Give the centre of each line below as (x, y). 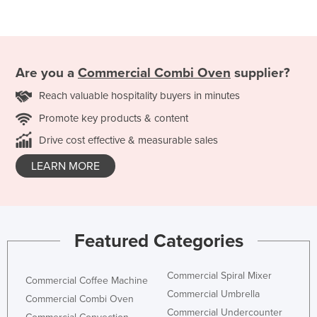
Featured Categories (158, 241)
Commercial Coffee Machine (87, 280)
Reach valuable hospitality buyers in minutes (139, 96)
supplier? (260, 73)
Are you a (47, 73)
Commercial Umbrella (213, 294)
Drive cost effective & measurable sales (128, 140)
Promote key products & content (114, 119)
